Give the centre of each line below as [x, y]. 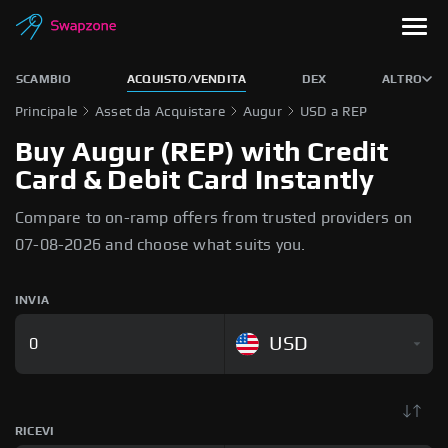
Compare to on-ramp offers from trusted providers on [214, 218]
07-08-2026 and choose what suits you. [160, 245]
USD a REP [333, 112]
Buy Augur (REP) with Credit [202, 153]
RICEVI [35, 431]
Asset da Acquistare [160, 112]
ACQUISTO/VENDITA [187, 79]
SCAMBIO [44, 79]
